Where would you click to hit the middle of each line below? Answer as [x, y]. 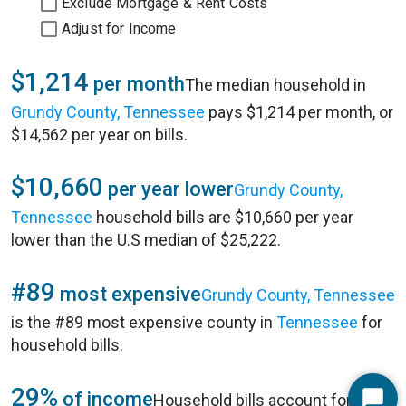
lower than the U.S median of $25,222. [146, 240]
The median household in [275, 85]
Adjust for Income [119, 29]
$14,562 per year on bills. [99, 135]
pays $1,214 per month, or [299, 112]
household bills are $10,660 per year [223, 217]
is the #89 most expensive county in [144, 322]
